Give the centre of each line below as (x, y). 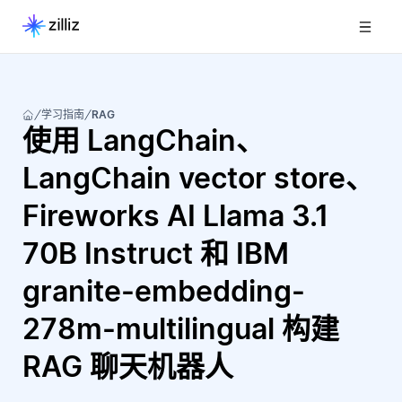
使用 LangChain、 (144, 140)
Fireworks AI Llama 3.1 (175, 216)
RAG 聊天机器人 (128, 367)
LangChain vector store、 (198, 178)
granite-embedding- (164, 291)
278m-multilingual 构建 (181, 329)
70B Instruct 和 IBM (156, 253)
